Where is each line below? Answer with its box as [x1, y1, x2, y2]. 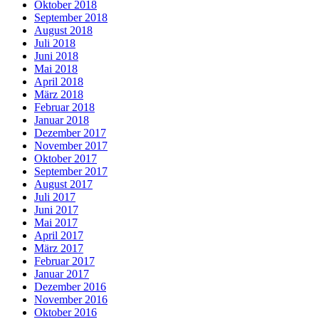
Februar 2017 [34, 255, 95, 268]
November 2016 [34, 293, 108, 306]
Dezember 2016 [34, 281, 106, 293]
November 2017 [34, 140, 108, 152]
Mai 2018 [34, 63, 78, 75]
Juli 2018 [34, 37, 75, 50]
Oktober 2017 [34, 152, 97, 165]
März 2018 [34, 88, 83, 101]
